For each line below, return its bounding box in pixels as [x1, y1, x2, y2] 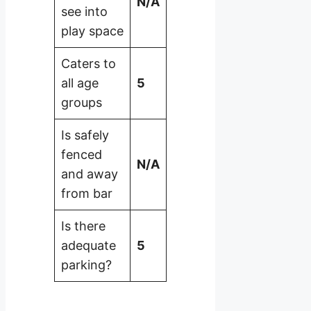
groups [61, 94, 102, 110]
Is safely [61, 127, 109, 142]
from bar [61, 185, 112, 201]
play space [61, 23, 124, 38]
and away [61, 166, 118, 181]
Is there [61, 218, 106, 233]
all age [61, 75, 99, 90]
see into [61, 3, 108, 19]
